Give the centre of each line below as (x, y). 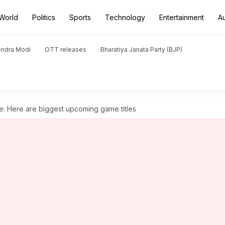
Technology (125, 17)
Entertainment (182, 17)
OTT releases (66, 49)
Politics (44, 17)
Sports (80, 17)
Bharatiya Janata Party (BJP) (141, 49)
